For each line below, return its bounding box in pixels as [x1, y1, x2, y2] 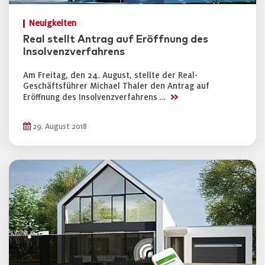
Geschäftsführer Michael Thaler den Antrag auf [23, 82, 209, 91]
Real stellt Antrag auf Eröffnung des [23, 34, 208, 45]
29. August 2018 [31, 122, 87, 131]
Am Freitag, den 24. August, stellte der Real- [23, 71, 198, 80]
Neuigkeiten [29, 19, 76, 28]
